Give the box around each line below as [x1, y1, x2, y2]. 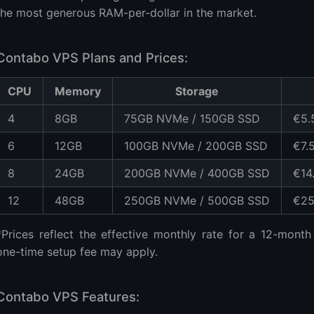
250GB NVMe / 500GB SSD [124, 193, 270, 207]
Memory [55, 83, 101, 98]
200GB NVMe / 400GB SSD [124, 165, 270, 180]
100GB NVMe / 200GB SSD [124, 138, 268, 153]
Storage [175, 83, 219, 98]
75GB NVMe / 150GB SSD [124, 111, 260, 125]
